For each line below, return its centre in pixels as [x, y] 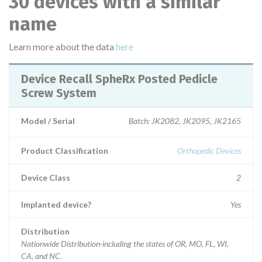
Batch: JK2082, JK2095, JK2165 [185, 121]
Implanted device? [56, 204]
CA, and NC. [42, 256]
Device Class [46, 177]
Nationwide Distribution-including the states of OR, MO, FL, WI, [125, 244]
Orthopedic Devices [209, 151]
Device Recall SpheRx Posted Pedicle [58, 79]
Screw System [59, 93]
